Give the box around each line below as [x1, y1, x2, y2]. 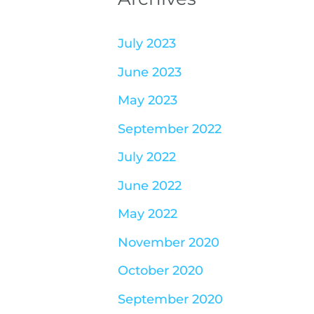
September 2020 [118, 291, 223, 307]
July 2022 [118, 149, 176, 165]
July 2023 [118, 36, 176, 52]
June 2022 [118, 177, 182, 193]
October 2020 [118, 263, 203, 279]
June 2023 [118, 64, 182, 80]
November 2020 [118, 234, 219, 250]
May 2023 [118, 93, 177, 109]
